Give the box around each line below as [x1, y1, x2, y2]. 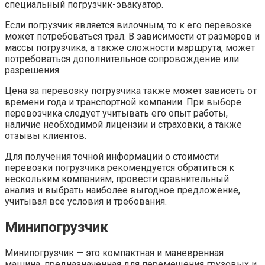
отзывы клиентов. [5, 130, 86, 142]
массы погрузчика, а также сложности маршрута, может [5, 42, 255, 54]
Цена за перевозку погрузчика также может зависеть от [5, 85, 257, 97]
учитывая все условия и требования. [5, 196, 167, 208]
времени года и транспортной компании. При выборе [5, 96, 241, 108]
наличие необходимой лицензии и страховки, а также [5, 119, 242, 131]
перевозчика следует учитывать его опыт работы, [5, 108, 228, 119]
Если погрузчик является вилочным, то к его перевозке [5, 20, 252, 31]
